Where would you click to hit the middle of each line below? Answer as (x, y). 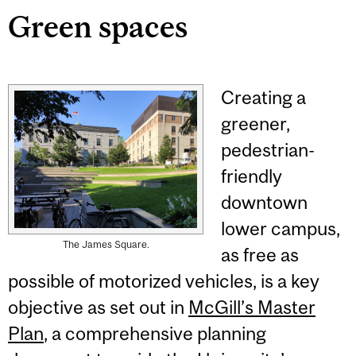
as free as (260, 255)
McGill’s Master (252, 308)
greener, (256, 124)
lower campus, (281, 229)
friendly (252, 176)
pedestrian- (268, 150)
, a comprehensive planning (155, 334)
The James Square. (106, 244)
